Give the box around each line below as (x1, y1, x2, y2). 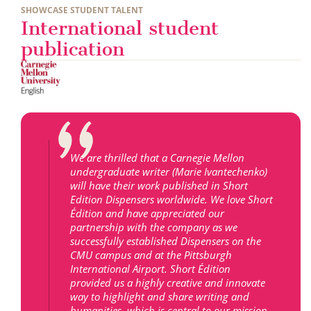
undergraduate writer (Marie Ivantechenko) (70, 164, 267, 178)
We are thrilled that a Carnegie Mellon (70, 150, 244, 165)
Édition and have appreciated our (70, 205, 224, 220)
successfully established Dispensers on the (70, 233, 261, 248)
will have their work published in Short (70, 178, 248, 192)
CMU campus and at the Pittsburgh (70, 247, 232, 262)
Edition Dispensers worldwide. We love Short (70, 192, 273, 206)
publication (21, 37, 124, 60)
